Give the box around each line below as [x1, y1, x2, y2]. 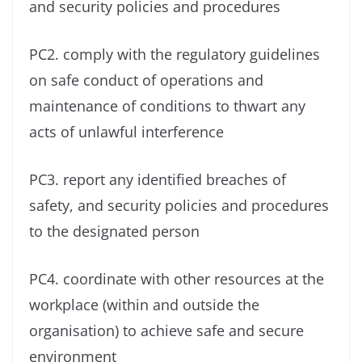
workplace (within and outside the [29, 294, 259, 314]
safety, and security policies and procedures [29, 195, 329, 215]
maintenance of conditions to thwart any [29, 95, 305, 116]
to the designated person [29, 221, 200, 241]
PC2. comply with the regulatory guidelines [29, 44, 320, 64]
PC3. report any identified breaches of [29, 169, 286, 189]
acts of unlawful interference [29, 121, 224, 141]
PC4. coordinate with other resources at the [29, 268, 324, 288]
